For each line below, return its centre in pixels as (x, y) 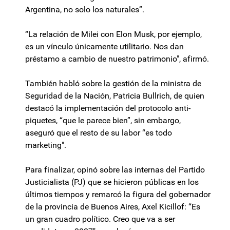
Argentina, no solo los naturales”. (85, 10)
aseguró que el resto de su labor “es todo (99, 133)
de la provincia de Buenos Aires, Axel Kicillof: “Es (113, 207)
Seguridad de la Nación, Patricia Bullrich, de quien (115, 96)
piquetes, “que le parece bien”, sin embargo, (103, 121)
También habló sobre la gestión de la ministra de (113, 84)
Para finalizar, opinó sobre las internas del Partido (115, 170)
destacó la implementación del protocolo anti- (108, 108)
